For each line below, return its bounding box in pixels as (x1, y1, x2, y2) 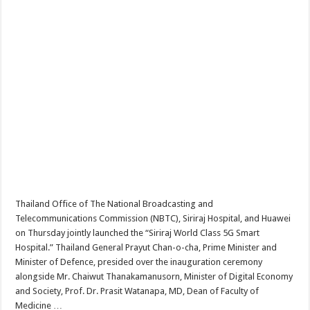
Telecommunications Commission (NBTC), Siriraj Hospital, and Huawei (15, 213, 291, 224)
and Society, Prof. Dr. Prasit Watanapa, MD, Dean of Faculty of (15, 286, 259, 296)
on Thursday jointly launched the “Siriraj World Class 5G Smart (15, 228, 260, 238)
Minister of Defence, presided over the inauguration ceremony (15, 257, 263, 267)
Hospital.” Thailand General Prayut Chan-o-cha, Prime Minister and (15, 242, 277, 253)
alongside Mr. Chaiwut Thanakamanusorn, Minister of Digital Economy (15, 271, 293, 282)
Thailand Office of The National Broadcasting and (15, 199, 214, 209)
